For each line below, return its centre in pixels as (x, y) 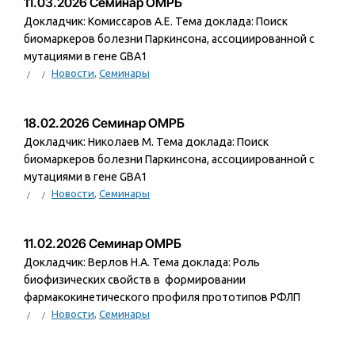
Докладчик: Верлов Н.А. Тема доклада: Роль (142, 263)
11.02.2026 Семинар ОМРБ (103, 244)
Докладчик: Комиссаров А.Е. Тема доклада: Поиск (156, 22)
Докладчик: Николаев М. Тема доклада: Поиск (146, 142)
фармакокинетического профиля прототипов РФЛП (162, 298)
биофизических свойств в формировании (135, 280)
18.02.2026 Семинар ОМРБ (104, 124)
